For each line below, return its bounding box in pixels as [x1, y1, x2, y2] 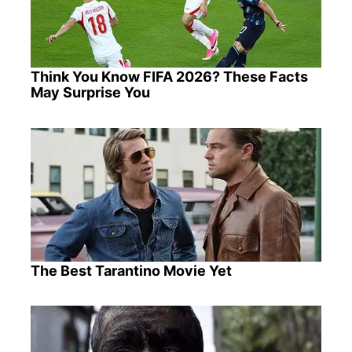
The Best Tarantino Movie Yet [30, 262, 232, 279]
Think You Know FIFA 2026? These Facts [30, 68, 308, 86]
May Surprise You [30, 84, 150, 101]
